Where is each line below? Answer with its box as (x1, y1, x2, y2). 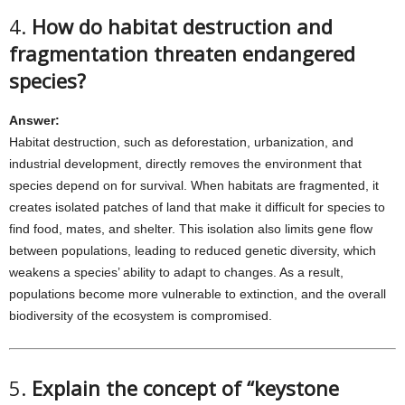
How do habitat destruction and (32, 13, 333, 40)
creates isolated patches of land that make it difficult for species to (9, 200, 385, 214)
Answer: (9, 113, 60, 127)
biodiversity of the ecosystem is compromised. (9, 308, 272, 323)
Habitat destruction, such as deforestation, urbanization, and (9, 135, 353, 149)
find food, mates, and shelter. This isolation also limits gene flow (9, 221, 372, 236)
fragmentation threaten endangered (9, 40, 355, 67)
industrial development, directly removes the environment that (9, 156, 362, 171)
